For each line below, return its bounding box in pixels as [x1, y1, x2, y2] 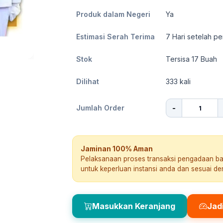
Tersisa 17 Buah [166, 55, 217, 63]
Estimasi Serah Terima [76, 32, 155, 41]
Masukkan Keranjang [92, 201, 175, 211]
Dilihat [76, 77, 99, 86]
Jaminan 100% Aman [81, 145, 153, 153]
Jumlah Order [76, 104, 124, 112]
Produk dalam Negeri [76, 10, 150, 18]
